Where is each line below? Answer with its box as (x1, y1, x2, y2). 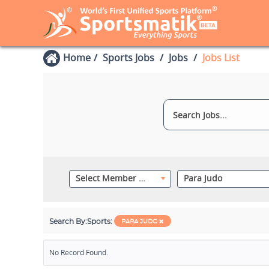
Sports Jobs (103, 51, 154, 64)
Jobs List (202, 51, 240, 64)
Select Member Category (138, 172, 145, 184)
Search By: (49, 218, 87, 225)
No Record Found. (49, 247, 108, 258)
